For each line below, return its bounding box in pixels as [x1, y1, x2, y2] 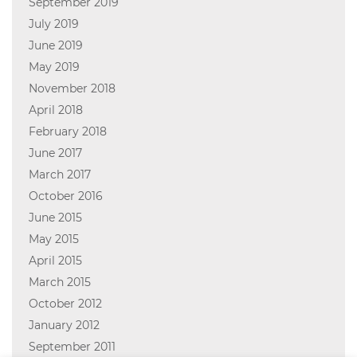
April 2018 [28, 103, 83, 118]
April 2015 [28, 253, 82, 269]
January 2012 [28, 318, 100, 333]
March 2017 [28, 167, 91, 182]
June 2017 [28, 146, 82, 161]
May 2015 [28, 232, 79, 247]
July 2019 [28, 17, 79, 32]
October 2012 [28, 296, 102, 312]
